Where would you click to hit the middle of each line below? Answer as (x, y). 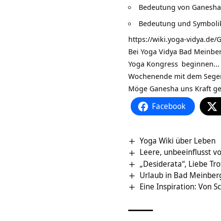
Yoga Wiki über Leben (178, 141)
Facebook (169, 106)
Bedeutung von (165, 7)
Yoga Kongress (153, 64)
